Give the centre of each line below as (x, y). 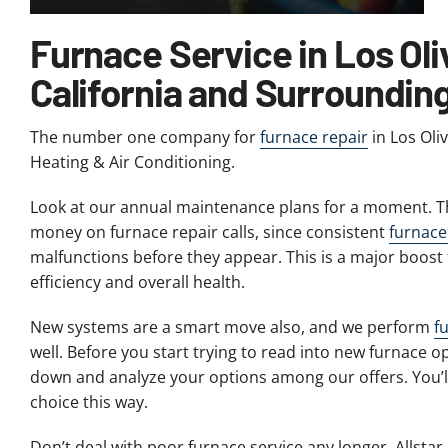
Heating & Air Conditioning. (132, 162)
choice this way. (88, 402)
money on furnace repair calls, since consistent (209, 232)
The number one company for (144, 137)
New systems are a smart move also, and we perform (231, 327)
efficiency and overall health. (137, 282)
